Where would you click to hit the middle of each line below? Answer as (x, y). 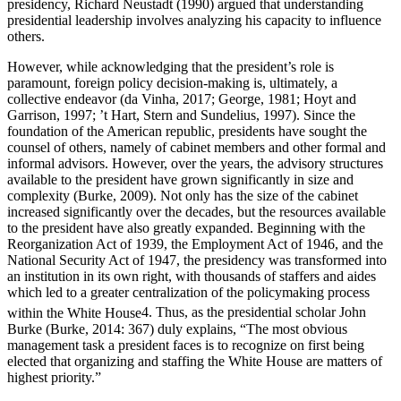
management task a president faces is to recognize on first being (186, 345)
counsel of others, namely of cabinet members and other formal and (196, 148)
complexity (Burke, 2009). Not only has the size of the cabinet (183, 196)
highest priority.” (54, 377)
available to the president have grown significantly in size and (180, 180)
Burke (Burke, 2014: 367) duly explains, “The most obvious (177, 328)
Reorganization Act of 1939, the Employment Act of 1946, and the (195, 244)
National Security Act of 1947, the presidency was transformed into (197, 260)
